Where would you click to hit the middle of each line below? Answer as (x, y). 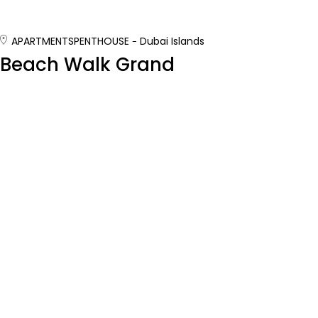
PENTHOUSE (102, 41)
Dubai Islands (172, 41)
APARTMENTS (43, 41)
